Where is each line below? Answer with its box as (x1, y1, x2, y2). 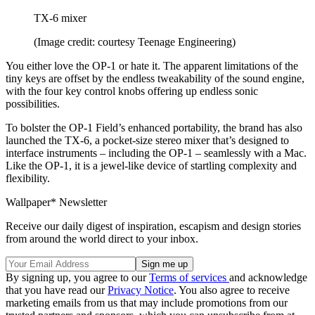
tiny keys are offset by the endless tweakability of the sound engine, (6, 72, 304, 84)
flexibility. (6, 172, 53, 184)
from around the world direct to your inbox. (6, 232, 198, 245)
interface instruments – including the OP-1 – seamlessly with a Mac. (6, 146, 307, 159)
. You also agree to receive (174, 283, 290, 296)
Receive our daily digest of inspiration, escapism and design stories (6, 219, 301, 232)
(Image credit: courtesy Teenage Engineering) (34, 35, 236, 48)
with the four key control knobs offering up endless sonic (6, 84, 258, 97)
